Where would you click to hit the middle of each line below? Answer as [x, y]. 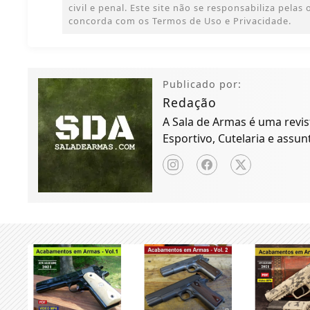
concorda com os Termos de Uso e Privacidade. [180, 21]
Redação [190, 103]
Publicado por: [202, 84]
